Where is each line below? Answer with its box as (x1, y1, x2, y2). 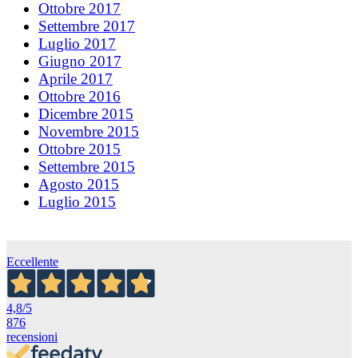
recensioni (6, 329, 58, 344)
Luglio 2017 (38, 34, 116, 52)
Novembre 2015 (38, 122, 139, 140)
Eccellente (6, 254, 58, 268)
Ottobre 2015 (38, 140, 121, 157)
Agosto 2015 (38, 175, 119, 193)
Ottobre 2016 (38, 87, 121, 105)
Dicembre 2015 (38, 105, 133, 122)
